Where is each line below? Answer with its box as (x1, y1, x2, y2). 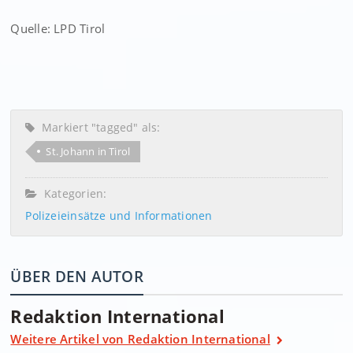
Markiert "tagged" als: (35, 120, 161, 135)
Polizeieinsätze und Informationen (25, 208, 213, 223)
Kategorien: (37, 186, 107, 201)
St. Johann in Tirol (46, 144, 131, 158)
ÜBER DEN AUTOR (10, 266, 143, 287)
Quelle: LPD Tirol (10, 20, 106, 36)
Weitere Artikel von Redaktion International (10, 331, 270, 347)
